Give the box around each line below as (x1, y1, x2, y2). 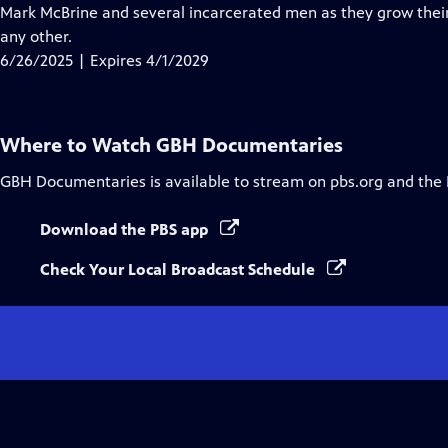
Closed (127, 2, 175, 21)
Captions (127, 26, 190, 45)
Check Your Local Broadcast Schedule (40, 260, 319, 279)
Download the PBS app (40, 220, 212, 239)
